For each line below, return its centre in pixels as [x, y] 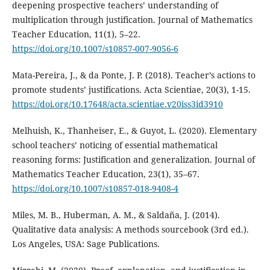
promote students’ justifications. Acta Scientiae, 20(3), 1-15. [131, 89]
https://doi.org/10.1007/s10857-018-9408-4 [95, 189]
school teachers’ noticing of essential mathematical [115, 145]
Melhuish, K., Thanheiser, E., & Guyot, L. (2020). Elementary [134, 131]
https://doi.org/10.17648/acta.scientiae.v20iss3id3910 [117, 104]
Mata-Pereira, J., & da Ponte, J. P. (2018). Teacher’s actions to [133, 75]
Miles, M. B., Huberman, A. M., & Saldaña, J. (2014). [116, 215]
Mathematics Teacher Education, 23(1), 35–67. [105, 174]
